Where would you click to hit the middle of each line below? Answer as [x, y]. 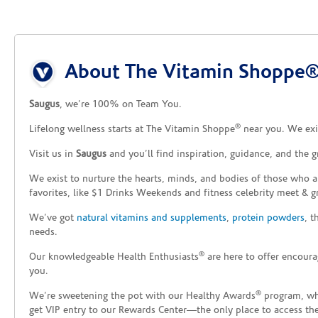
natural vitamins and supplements [152, 219]
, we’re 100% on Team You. [121, 105]
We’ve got [53, 219]
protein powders [268, 219]
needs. [43, 233]
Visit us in [53, 155]
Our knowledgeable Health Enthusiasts [114, 258]
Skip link [48, 56]
